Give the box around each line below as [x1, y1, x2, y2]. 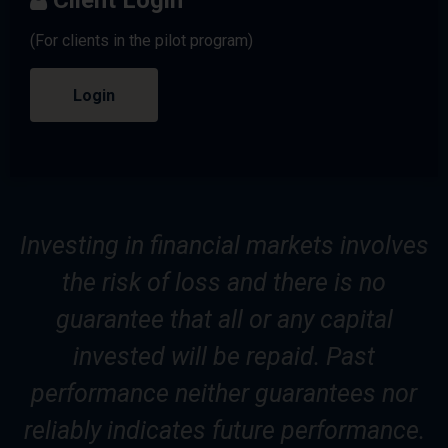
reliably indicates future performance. [23, 415, 425, 445]
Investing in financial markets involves [19, 230, 429, 260]
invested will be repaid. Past [73, 341, 375, 371]
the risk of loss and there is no [62, 267, 386, 297]
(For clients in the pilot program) [30, 30, 253, 50]
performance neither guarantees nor [31, 378, 417, 408]
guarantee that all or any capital [55, 304, 393, 334]
